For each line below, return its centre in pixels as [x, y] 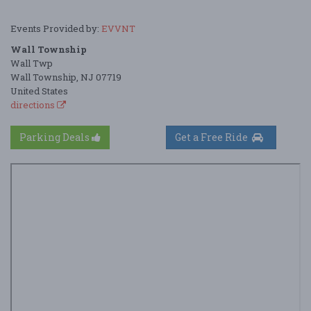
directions [34, 104]
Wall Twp [32, 63]
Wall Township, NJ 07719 [66, 77]
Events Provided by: [56, 28]
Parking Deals [56, 137]
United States [39, 91]
